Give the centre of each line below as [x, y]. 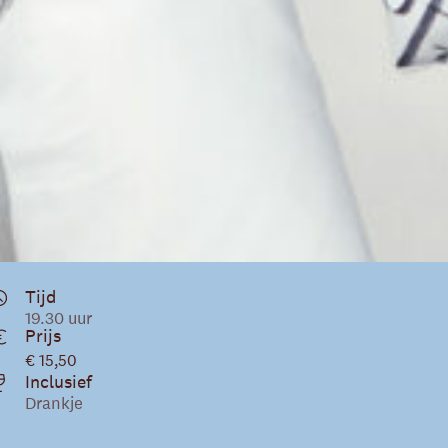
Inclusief [58, 381]
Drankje [53, 402]
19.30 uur [58, 317]
